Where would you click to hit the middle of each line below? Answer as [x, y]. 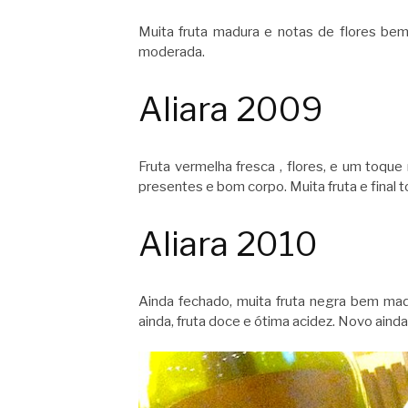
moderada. [172, 52]
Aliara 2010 [228, 244]
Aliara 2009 [231, 109]
